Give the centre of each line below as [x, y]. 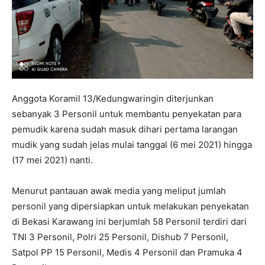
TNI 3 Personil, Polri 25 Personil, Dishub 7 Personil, [120, 237]
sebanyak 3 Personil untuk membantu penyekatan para [127, 114]
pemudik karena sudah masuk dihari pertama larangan [125, 130]
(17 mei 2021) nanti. [52, 160]
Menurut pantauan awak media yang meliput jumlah [119, 191]
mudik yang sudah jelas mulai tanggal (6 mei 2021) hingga [132, 145]
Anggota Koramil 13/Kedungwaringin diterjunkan [113, 99]
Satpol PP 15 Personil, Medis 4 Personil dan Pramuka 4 [127, 253]
